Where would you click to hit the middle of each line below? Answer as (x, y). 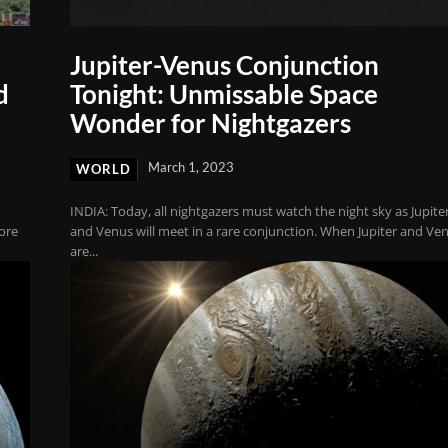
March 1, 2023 (191, 166)
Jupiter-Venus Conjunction (225, 64)
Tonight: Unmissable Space (224, 93)
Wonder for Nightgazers (211, 122)
